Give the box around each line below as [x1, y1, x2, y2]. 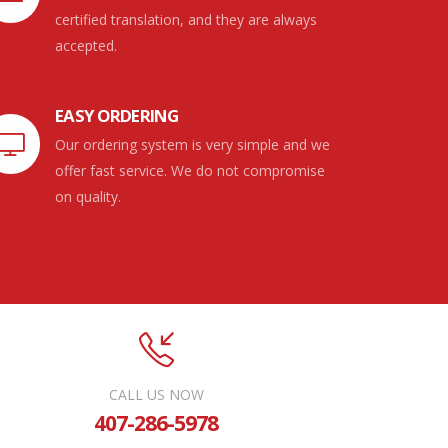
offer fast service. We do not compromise [55, 161, 326, 181]
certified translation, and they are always [55, 10, 318, 30]
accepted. [55, 36, 118, 56]
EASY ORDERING [55, 104, 179, 128]
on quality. [55, 187, 122, 207]
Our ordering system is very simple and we [55, 135, 331, 155]
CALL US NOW [108, 385, 204, 405]
